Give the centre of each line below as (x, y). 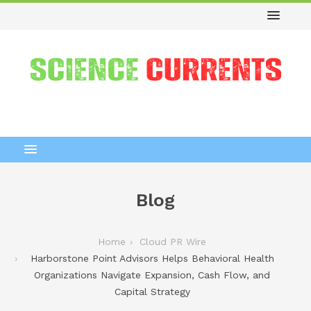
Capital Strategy (152, 291)
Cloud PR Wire (173, 241)
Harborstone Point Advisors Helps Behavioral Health (152, 258)
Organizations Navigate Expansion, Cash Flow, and (152, 275)
